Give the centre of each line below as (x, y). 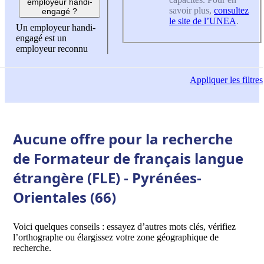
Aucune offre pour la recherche (123, 138)
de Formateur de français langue (128, 158)
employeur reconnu (52, 49)
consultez (231, 10)
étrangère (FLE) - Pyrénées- (107, 177)
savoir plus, (192, 10)
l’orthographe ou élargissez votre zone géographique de (116, 237)
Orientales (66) (65, 197)
